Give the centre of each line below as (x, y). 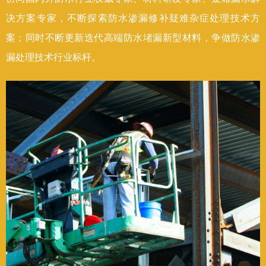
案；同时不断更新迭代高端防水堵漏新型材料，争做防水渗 (133, 38)
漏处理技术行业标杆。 (53, 57)
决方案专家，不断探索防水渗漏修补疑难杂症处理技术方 (133, 18)
